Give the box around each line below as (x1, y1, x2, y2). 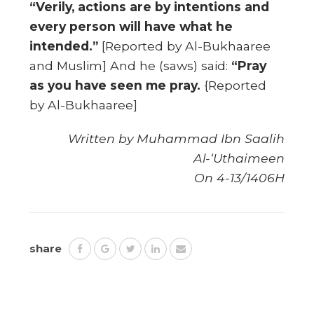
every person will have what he (29, 19, 233, 34)
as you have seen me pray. (29, 78, 201, 93)
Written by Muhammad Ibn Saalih (67, 131, 285, 146)
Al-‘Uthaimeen (193, 151, 285, 165)
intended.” (29, 39, 99, 53)
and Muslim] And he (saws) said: (29, 58, 232, 73)
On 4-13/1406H (193, 170, 285, 185)
